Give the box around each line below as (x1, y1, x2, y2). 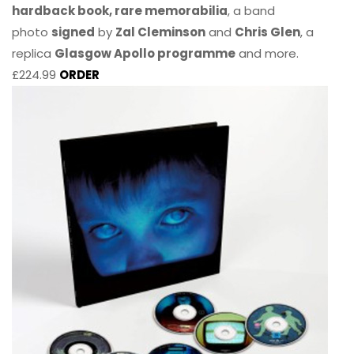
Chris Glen (235, 23, 300, 40)
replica (12, 44, 55, 62)
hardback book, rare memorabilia (12, 2, 228, 19)
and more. (235, 44, 299, 62)
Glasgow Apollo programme (55, 44, 235, 62)
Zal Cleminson (115, 23, 205, 40)
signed (51, 23, 95, 40)
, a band (228, 2, 275, 19)
